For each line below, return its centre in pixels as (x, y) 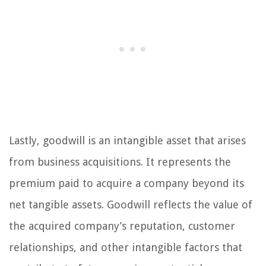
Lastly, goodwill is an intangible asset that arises (127, 140)
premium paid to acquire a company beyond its (126, 183)
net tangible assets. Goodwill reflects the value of (131, 204)
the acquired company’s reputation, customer (122, 226)
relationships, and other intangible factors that (126, 247)
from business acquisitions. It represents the (120, 161)
